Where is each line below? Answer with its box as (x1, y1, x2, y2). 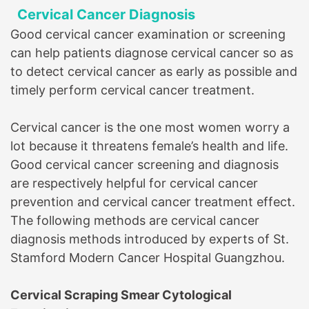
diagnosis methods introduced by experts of (10, 231, 273, 246)
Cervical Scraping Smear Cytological (10, 287, 232, 302)
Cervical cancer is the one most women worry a (10, 119, 290, 134)
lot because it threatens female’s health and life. (10, 138, 288, 153)
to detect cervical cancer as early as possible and (10, 63, 297, 79)
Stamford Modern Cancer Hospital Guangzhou (10, 250, 281, 265)
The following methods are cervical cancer (10, 212, 259, 228)
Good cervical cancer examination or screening (10, 26, 286, 41)
